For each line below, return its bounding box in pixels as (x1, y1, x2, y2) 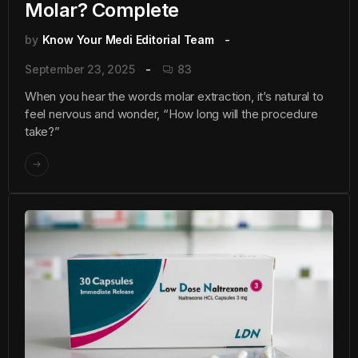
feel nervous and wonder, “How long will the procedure (25, 106, 318, 122)
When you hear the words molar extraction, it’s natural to (25, 89, 324, 105)
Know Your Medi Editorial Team (42, 32, 214, 46)
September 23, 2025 (25, 62, 135, 76)
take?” (25, 124, 60, 140)
